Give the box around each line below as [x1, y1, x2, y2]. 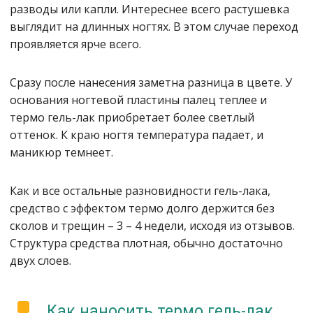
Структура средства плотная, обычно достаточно [10, 235, 283, 251]
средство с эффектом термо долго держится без [10, 201, 275, 216]
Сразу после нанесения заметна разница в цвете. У [10, 75, 292, 90]
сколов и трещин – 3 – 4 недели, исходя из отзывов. [10, 218, 295, 233]
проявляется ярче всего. [10, 36, 141, 52]
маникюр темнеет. [10, 145, 113, 160]
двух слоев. [10, 253, 71, 268]
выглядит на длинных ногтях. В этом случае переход [10, 19, 298, 34]
